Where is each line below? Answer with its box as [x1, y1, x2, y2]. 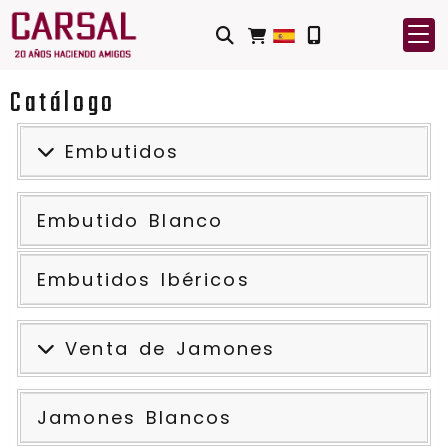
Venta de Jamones [55, 336, 276, 361]
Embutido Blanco [37, 208, 224, 233]
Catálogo [10, 82, 116, 125]
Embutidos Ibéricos [37, 267, 250, 292]
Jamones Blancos [37, 405, 233, 430]
